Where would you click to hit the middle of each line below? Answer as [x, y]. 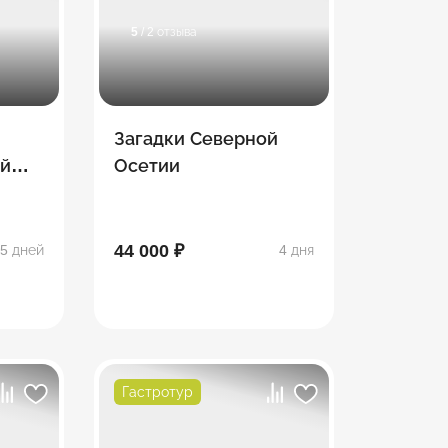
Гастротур [157, 391]
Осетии [146, 166]
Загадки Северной [195, 139]
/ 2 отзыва [167, 32]
